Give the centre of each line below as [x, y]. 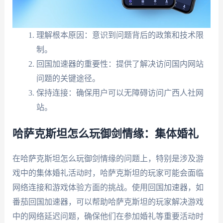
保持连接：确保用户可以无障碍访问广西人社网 [120, 93]
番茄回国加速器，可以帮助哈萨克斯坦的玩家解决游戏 [108, 202]
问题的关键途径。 [68, 79]
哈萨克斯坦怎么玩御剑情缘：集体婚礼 [105, 134]
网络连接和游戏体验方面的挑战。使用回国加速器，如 [108, 188]
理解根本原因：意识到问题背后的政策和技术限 [120, 35]
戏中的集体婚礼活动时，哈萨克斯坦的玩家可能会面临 [108, 173]
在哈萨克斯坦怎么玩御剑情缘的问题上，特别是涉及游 [108, 159]
